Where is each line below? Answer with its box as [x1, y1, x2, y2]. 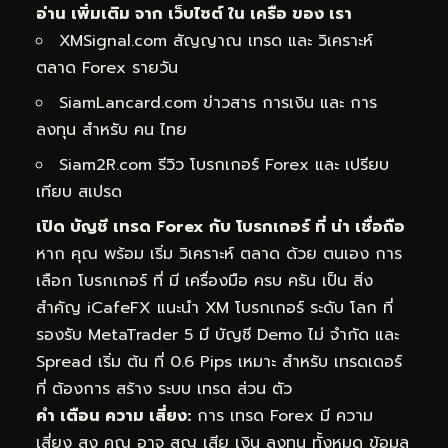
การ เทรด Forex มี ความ [191, 403, 373, 428]
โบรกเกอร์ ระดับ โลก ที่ [229, 295, 393, 320]
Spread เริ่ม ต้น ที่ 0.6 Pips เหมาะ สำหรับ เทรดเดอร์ [36, 349, 402, 374]
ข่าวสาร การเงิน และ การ [197, 90, 377, 115]
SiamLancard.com [59, 90, 197, 115]
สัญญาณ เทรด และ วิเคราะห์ [167, 28, 373, 53]
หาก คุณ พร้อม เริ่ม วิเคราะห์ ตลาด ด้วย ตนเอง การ [36, 241, 402, 266]
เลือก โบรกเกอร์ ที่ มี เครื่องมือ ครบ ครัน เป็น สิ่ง [36, 268, 373, 293]
